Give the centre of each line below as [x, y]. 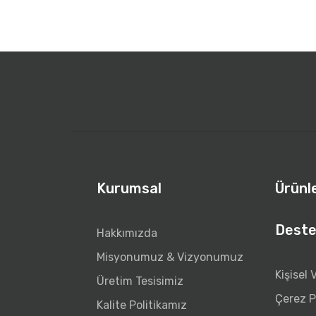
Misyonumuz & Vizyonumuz [170, 257]
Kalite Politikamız [142, 305]
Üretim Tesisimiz [140, 281]
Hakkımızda [127, 233]
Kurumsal [129, 188]
